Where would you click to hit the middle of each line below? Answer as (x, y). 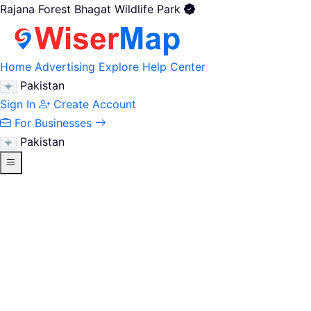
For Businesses (53, 123)
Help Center (174, 67)
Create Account (95, 104)
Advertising (65, 67)
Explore (119, 67)
